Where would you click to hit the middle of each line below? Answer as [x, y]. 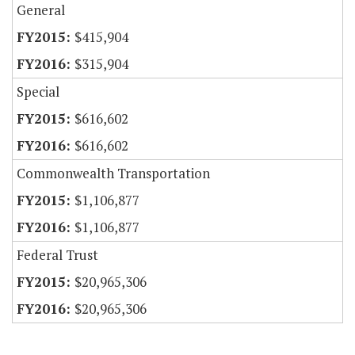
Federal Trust [57, 255]
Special [38, 92]
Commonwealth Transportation [113, 174]
